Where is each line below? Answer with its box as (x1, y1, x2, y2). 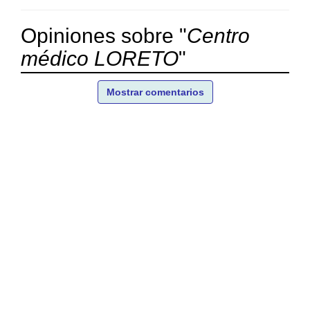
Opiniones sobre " (21, 24, 187, 47)
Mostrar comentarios (106, 86, 204, 98)
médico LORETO (21, 46, 179, 70)
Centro (187, 24, 250, 47)
